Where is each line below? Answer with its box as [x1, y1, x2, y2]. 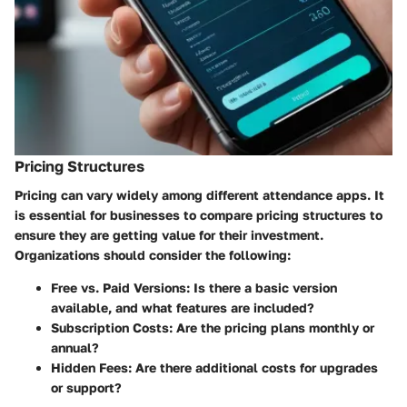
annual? [51, 340, 99, 356]
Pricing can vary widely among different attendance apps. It [15, 187, 384, 203]
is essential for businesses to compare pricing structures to [15, 207, 382, 223]
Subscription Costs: [51, 320, 173, 336]
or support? [51, 380, 122, 396]
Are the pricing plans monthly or [173, 320, 374, 336]
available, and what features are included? [51, 300, 314, 316]
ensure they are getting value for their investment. [15, 227, 323, 243]
